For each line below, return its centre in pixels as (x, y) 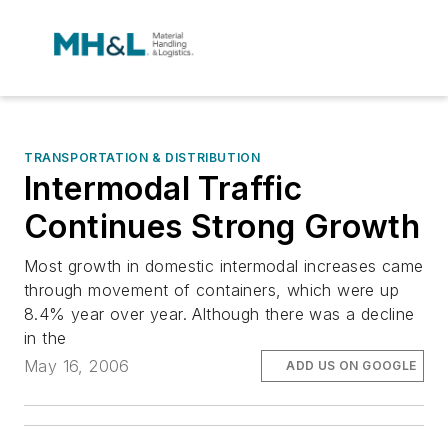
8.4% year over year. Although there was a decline (219, 314)
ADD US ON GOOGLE (351, 366)
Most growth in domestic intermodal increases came (224, 266)
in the (45, 338)
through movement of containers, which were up (211, 290)
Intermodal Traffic (163, 188)
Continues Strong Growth (222, 226)
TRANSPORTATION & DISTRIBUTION (142, 157)
